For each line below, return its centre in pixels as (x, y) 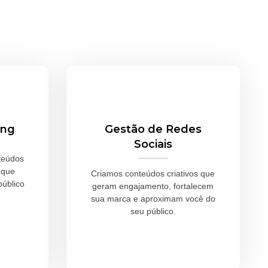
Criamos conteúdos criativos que (153, 174)
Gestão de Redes (153, 130)
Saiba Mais (153, 241)
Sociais (153, 144)
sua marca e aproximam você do (153, 199)
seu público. (153, 211)
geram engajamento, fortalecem (153, 186)
